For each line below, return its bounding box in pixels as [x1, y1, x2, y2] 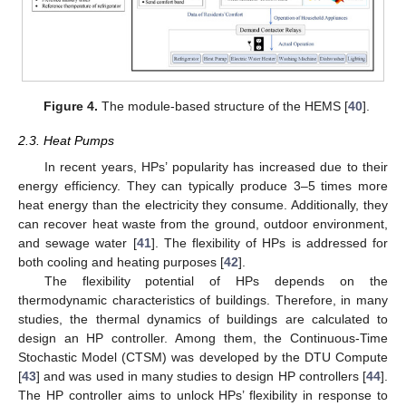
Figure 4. [43, 99, 99, 114]
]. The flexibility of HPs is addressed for [150, 235, 389, 250]
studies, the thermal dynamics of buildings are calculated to [18, 311, 388, 326]
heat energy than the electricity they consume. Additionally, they [18, 197, 388, 212]
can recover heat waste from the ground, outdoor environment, [18, 216, 388, 231]
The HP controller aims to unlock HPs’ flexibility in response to [18, 387, 388, 402]
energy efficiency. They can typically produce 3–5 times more [18, 178, 388, 193]
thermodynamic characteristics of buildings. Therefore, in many [18, 292, 388, 307]
